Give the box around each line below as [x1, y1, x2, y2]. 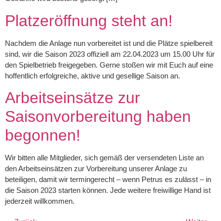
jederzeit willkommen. [5, 197, 74, 206]
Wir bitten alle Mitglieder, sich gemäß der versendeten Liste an [5, 153, 204, 162]
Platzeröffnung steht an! [5, 11, 173, 30]
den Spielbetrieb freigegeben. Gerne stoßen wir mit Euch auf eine [5, 60, 213, 69]
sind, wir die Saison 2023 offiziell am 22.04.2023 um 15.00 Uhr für [5, 49, 215, 58]
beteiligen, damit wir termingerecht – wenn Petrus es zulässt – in [5, 175, 211, 184]
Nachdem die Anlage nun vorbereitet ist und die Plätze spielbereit [5, 38, 213, 47]
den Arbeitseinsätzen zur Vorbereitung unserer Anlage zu [5, 164, 187, 173]
